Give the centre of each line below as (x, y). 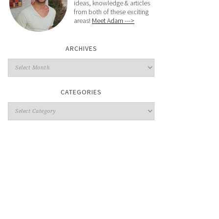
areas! (83, 21)
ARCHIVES (81, 48)
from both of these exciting (111, 12)
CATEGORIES (81, 92)
